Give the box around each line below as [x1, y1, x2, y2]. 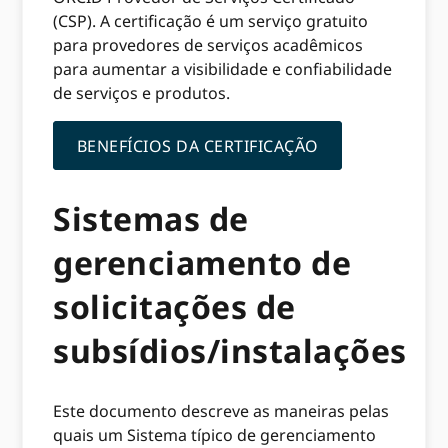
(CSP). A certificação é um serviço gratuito [53, 10, 369, 32]
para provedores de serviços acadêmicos [53, 34, 364, 56]
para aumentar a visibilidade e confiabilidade [53, 58, 393, 80]
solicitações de [53, 284, 296, 328]
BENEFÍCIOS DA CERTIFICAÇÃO [76, 134, 319, 157]
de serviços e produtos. [53, 82, 231, 104]
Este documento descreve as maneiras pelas [53, 400, 390, 423]
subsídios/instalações [53, 328, 407, 372]
